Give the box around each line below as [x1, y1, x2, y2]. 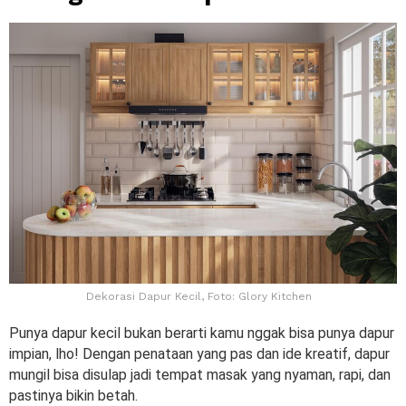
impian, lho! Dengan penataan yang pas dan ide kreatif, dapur [9, 344, 390, 362]
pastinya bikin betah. [9, 386, 141, 404]
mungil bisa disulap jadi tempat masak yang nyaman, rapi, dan [9, 365, 391, 383]
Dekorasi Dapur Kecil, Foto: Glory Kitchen [85, 289, 312, 303]
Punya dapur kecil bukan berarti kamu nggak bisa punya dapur [9, 324, 394, 342]
